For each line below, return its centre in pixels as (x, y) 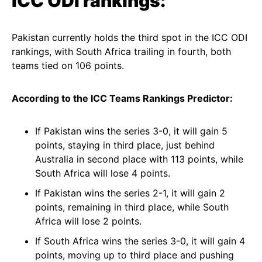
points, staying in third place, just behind (125, 145)
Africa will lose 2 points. (88, 221)
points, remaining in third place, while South (132, 207)
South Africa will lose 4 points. (103, 173)
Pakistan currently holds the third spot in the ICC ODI (130, 37)
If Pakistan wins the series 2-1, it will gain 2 (130, 193)
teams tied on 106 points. (68, 65)
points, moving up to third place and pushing (135, 255)
